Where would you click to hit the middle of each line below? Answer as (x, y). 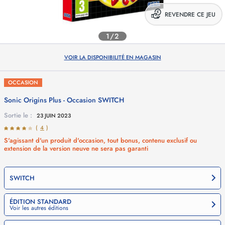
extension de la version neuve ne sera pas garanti (76, 148)
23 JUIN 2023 (54, 116)
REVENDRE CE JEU (190, 14)
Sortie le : (19, 115)
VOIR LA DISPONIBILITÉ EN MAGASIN (113, 57)
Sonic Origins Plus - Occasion (51, 100)
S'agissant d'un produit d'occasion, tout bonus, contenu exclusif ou (100, 140)
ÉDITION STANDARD (40, 202)
